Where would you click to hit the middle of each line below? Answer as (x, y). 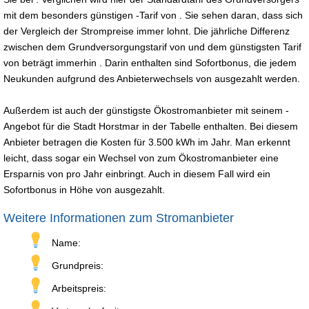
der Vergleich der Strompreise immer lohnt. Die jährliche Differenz (147, 31)
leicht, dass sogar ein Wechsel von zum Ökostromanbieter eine (141, 158)
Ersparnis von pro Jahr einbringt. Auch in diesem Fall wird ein (137, 173)
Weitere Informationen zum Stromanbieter (119, 218)
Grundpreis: (78, 265)
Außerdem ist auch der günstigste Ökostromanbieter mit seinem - (146, 110)
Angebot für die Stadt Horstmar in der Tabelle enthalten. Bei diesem (151, 126)
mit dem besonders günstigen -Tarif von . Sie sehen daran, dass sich (153, 15)
